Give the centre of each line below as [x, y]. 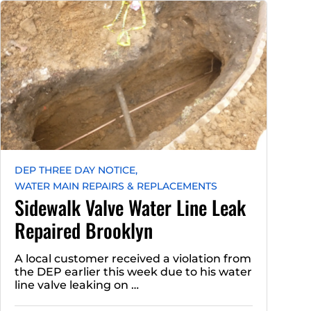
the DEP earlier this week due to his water [134, 272]
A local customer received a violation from [133, 259]
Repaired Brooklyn [84, 230]
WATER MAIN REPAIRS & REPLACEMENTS [116, 186]
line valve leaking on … [77, 285]
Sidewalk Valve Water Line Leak [131, 208]
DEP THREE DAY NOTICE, [76, 170]
